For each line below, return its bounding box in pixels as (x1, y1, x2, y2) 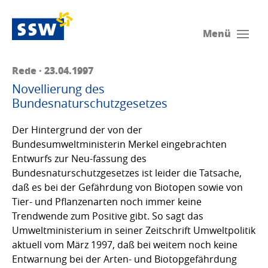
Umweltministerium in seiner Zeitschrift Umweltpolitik (12, 224, 255, 237)
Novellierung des (12, 81, 105, 98)
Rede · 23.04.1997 (12, 63, 93, 78)
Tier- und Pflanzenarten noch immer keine (12, 195, 202, 209)
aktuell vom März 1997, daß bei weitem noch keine (12, 238, 237, 252)
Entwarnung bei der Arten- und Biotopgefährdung (12, 252, 237, 266)
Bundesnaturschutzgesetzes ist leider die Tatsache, (12, 166, 242, 180)
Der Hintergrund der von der (12, 123, 142, 137)
